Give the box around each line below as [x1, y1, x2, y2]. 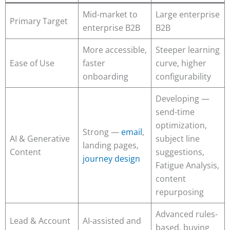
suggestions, [156, 146, 204, 158]
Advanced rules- [156, 208, 218, 220]
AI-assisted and [83, 215, 141, 227]
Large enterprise [156, 9, 220, 21]
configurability [156, 71, 211, 83]
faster [83, 57, 105, 69]
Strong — [83, 126, 121, 138]
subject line [156, 133, 200, 145]
